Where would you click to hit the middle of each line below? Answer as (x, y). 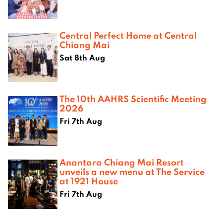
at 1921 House (89, 181)
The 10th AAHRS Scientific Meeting (133, 99)
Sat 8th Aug (82, 58)
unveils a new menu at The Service (132, 172)
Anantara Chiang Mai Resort (122, 162)
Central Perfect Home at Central (128, 35)
